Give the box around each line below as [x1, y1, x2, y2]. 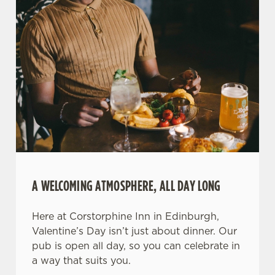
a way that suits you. [32, 254, 131, 267]
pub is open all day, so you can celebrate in [32, 239, 240, 252]
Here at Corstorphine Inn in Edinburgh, [32, 209, 219, 223]
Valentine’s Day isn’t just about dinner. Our [32, 224, 237, 238]
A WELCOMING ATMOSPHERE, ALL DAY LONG [32, 175, 221, 196]
